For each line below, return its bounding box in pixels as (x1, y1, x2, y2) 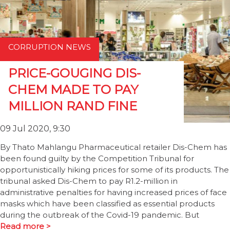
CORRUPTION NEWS (8, 42, 91, 52)
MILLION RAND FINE (8, 99, 137, 113)
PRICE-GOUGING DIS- (8, 66, 141, 81)
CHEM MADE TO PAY (8, 82, 138, 97)
